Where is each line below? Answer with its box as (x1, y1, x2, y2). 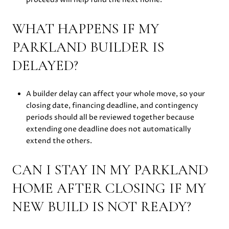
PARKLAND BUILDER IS (12, 38, 164, 56)
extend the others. (26, 136, 92, 146)
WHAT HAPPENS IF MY (12, 19, 159, 37)
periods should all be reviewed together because (26, 112, 194, 123)
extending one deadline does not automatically (26, 124, 191, 134)
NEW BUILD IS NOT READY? (12, 198, 191, 216)
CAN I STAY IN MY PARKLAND (12, 161, 208, 179)
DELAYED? (12, 56, 78, 74)
